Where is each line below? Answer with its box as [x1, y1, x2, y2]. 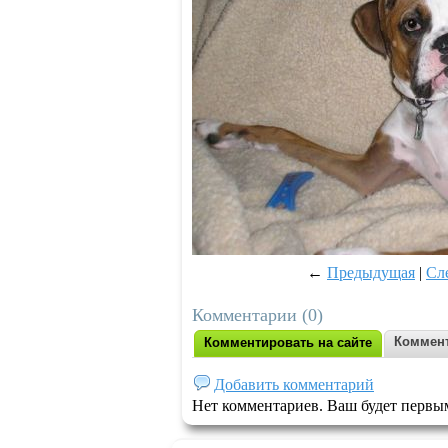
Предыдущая [327, 264, 415, 281]
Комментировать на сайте [204, 335, 372, 350]
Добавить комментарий [214, 376, 374, 393]
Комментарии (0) [192, 305, 323, 325]
